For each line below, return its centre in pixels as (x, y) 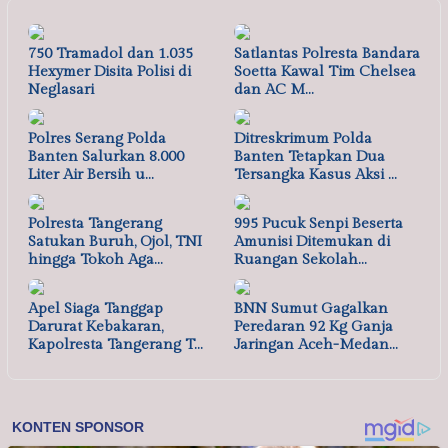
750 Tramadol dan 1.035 (110, 53)
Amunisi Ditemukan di (312, 241)
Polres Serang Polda (97, 138)
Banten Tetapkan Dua (309, 156)
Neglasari (61, 89)
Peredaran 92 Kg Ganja (313, 326)
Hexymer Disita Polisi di (109, 71)
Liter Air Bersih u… (91, 174)
